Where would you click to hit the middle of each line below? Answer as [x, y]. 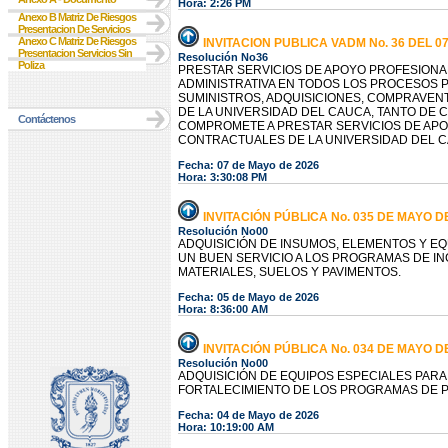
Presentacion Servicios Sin [75, 53]
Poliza [31, 65]
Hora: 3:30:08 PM [222, 177]
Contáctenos [46, 119]
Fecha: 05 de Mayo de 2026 [248, 297]
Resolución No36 [223, 57]
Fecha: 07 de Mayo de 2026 [248, 165]
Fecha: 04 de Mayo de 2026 [248, 415]
